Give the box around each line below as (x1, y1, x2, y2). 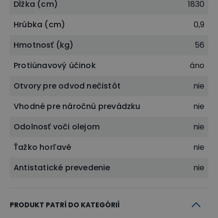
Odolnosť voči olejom (14, 121, 100, 132)
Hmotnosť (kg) (14, 39, 74, 51)
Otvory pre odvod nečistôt (14, 80, 121, 91)
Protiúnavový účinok (14, 59, 96, 71)
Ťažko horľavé (14, 141, 72, 153)
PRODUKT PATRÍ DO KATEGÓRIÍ (10, 200, 120, 210)
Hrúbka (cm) (14, 18, 66, 30)
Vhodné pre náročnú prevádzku (14, 100, 141, 112)
